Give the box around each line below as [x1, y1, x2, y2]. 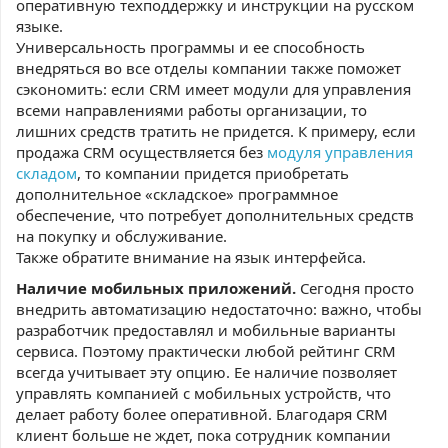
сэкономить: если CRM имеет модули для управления [16, 79, 411, 99]
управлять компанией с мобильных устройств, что [16, 383, 391, 403]
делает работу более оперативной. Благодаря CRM [16, 404, 388, 424]
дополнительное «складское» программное [16, 184, 338, 204]
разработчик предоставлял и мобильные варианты [16, 320, 396, 340]
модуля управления [267, 142, 413, 162]
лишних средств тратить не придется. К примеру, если [16, 121, 416, 141]
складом [16, 163, 77, 183]
